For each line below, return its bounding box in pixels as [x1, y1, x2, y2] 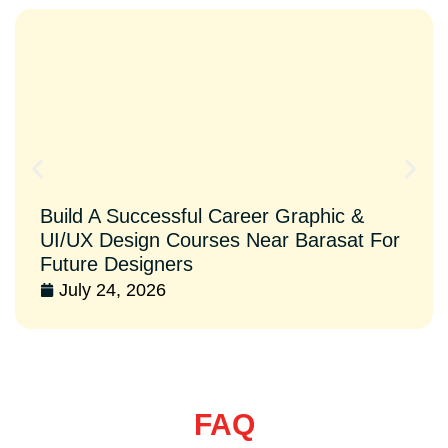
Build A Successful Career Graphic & [40, 205, 364, 228]
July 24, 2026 [59, 280, 166, 301]
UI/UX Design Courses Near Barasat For [40, 229, 400, 252]
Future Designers [40, 253, 193, 276]
